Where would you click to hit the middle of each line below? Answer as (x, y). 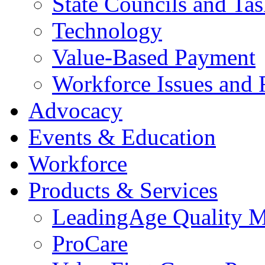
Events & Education (122, 137)
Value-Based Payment (154, 57)
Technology (107, 30)
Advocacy (75, 110)
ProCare (90, 243)
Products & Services (123, 190)
